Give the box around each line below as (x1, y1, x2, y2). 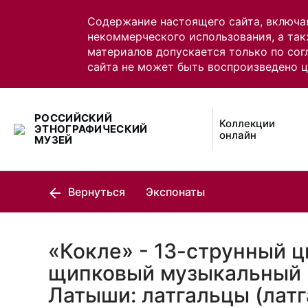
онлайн (219, 129, 257, 142)
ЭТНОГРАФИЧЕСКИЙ (34, 122, 148, 135)
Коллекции (219, 117, 276, 130)
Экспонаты (146, 185, 205, 199)
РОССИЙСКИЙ (34, 111, 113, 124)
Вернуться (65, 185, 125, 199)
